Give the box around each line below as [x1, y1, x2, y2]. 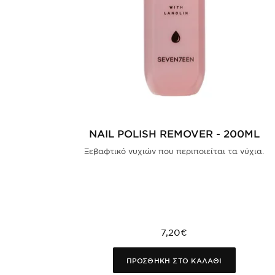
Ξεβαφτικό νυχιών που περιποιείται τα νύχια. [84, 145, 265, 156]
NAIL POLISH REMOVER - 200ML [88, 126, 260, 139]
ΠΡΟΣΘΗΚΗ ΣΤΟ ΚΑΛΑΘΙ [126, 255, 222, 265]
